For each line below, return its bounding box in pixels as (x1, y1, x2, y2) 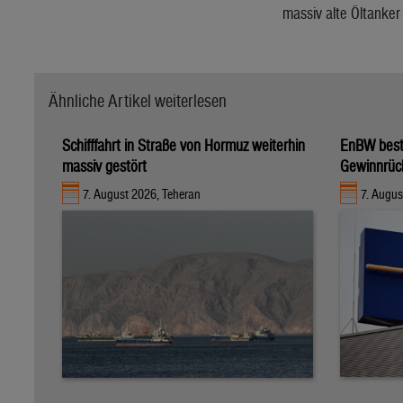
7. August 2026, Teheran (83, 186, 201, 202)
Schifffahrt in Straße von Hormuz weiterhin (62, 135, 305, 155)
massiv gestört (62, 156, 147, 175)
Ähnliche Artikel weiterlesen (49, 90, 227, 111)
